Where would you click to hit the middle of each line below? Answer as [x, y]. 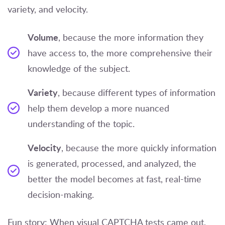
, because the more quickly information [139, 147]
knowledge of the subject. [79, 68]
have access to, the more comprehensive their [120, 52]
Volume [43, 37]
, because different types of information [137, 92]
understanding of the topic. [81, 123]
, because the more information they [131, 37]
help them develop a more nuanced [98, 108]
